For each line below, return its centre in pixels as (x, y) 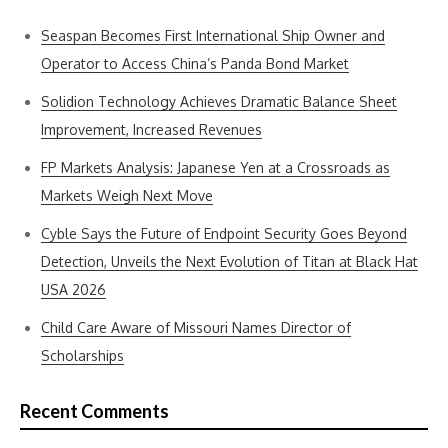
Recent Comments (94, 411)
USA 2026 (73, 289)
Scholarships (82, 355)
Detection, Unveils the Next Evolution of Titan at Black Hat (229, 261)
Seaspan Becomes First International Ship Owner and (213, 35)
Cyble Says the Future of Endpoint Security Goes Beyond (224, 233)
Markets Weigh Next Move (127, 195)
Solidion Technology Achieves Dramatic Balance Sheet (219, 101)
